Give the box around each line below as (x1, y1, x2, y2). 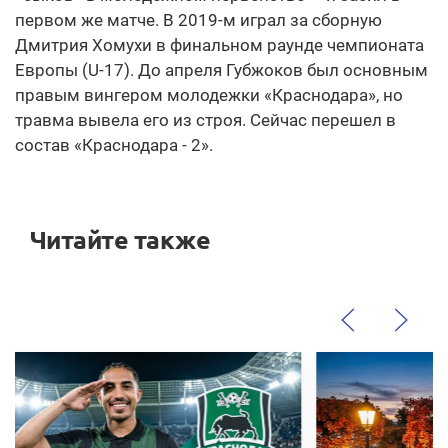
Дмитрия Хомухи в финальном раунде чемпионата (15, 35, 424, 56)
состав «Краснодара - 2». (15, 135, 213, 156)
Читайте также (30, 226, 211, 255)
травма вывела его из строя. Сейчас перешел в (15, 110, 396, 131)
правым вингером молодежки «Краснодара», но (15, 85, 403, 106)
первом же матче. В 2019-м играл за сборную (15, 10, 382, 31)
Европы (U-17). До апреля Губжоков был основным (15, 60, 428, 81)
